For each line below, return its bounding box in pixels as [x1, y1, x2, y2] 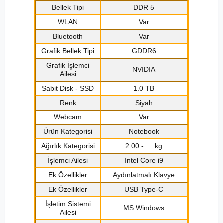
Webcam [54, 113, 82, 121]
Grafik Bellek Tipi [41, 47, 95, 55]
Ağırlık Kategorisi [41, 142, 95, 150]
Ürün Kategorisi [43, 127, 93, 136]
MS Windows [123, 204, 165, 212]
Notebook [128, 127, 159, 136]
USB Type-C [124, 185, 164, 194]
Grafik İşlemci [46, 61, 90, 70]
